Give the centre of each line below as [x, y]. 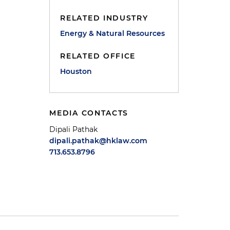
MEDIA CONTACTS [89, 113]
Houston [76, 71]
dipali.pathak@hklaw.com [99, 141]
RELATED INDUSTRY [104, 18]
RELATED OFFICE [98, 56]
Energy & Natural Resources [113, 33]
